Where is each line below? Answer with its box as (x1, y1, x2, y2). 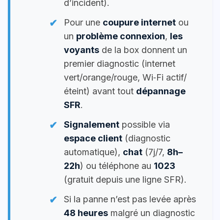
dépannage (136, 85, 186, 96)
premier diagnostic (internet (64, 58, 175, 69)
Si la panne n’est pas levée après (64, 193, 196, 204)
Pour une (64, 17, 103, 27)
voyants (64, 44, 99, 55)
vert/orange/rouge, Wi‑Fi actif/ (64, 72, 187, 82)
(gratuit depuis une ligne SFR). (64, 174, 187, 185)
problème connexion (76, 30, 165, 41)
